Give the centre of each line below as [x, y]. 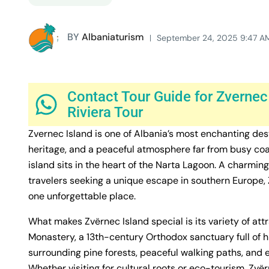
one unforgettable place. [82, 196]
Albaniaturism [112, 37]
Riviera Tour [105, 113]
